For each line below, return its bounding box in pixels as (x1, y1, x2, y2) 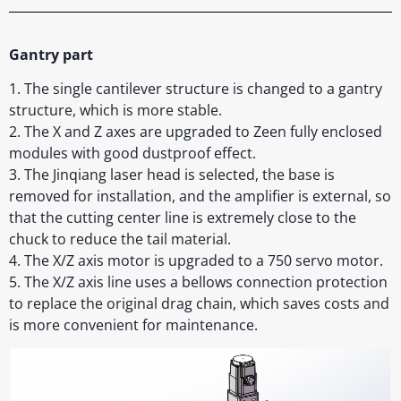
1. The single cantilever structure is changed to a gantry (9, 78, 382, 98)
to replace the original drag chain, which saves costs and (9, 293, 389, 313)
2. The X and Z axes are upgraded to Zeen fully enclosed (9, 121, 382, 141)
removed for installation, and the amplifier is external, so (9, 185, 391, 206)
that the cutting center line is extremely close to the (9, 207, 356, 227)
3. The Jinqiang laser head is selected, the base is (9, 164, 335, 184)
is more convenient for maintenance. (9, 314, 258, 335)
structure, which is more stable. (9, 99, 222, 120)
